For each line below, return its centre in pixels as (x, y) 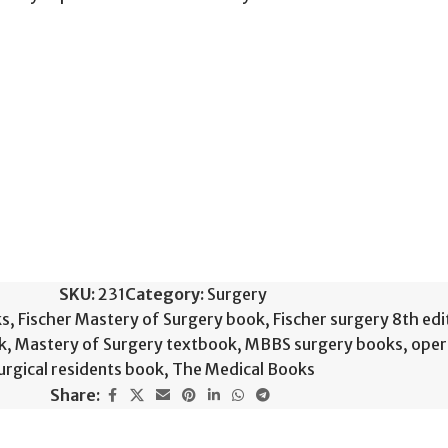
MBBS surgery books (324, 343)
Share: (75, 394)
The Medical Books (243, 368)
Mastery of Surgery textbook (126, 343)
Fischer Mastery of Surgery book (141, 318)
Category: (164, 293)
